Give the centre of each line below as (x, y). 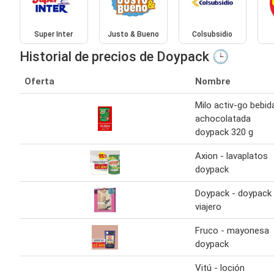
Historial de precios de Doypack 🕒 (124, 56)
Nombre (213, 81)
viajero (208, 206)
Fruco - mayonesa (232, 230)
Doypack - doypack (233, 193)
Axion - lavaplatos (231, 156)
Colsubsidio (213, 34)
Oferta (39, 81)
